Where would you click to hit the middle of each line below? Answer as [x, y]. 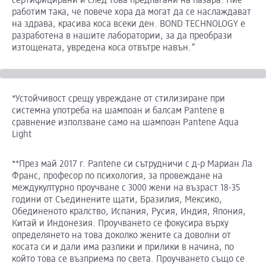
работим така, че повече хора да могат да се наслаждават [132, 13]
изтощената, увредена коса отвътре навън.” [105, 48]
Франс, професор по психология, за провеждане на [117, 177]
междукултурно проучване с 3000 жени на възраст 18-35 [126, 189]
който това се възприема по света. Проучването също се [128, 260]
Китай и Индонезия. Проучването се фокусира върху [120, 224]
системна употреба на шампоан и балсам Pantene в [118, 111]
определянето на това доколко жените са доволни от [121, 236]
